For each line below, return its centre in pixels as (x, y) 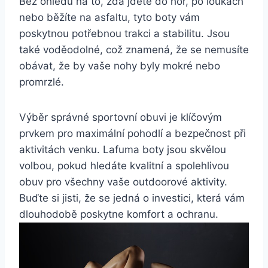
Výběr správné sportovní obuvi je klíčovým (121, 117)
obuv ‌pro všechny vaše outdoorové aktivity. (123, 182)
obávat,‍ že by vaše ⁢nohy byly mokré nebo (120, 66)
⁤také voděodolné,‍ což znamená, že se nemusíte (134, 49)
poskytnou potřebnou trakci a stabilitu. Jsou (124, 33)
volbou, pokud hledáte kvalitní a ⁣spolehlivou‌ (124, 165)
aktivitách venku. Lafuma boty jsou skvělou (123, 149)
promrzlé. (42, 82)
